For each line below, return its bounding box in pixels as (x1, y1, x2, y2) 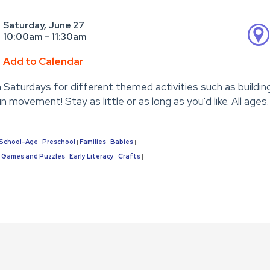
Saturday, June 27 (3, 19, 85, 32)
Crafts (118, 152, 140, 161)
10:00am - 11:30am (3, 31, 87, 43)
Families (79, 137, 106, 146)
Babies (110, 137, 133, 146)
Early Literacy (69, 152, 114, 161)
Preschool (42, 137, 75, 146)
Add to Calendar (3, 55, 84, 69)
